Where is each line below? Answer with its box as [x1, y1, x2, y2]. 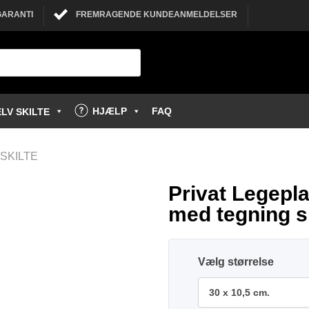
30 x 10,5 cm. [209, 287, 270, 298]
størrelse [228, 256, 274, 268]
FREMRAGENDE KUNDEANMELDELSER [76, 10, 237, 20]
